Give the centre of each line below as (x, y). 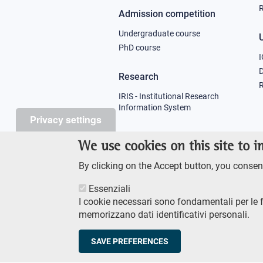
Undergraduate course (159, 33)
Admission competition (167, 14)
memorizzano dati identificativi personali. (164, 215)
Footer (205, 240)
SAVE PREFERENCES (130, 241)
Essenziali (110, 189)
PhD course (139, 47)
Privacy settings (66, 119)
